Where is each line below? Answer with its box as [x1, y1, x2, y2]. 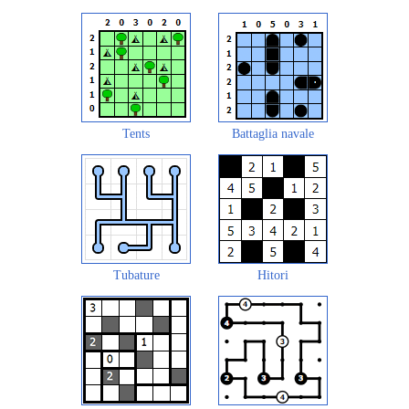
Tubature [112, 268, 160, 283]
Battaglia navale [232, 127, 314, 142]
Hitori [257, 268, 288, 283]
